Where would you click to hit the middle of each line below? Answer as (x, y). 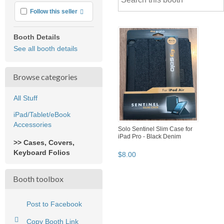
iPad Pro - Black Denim (149, 136)
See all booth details (45, 48)
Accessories (32, 124)
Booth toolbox (38, 178)
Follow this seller (54, 11)
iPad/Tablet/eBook (42, 114)
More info (93, 11)
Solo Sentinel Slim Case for (155, 129)
